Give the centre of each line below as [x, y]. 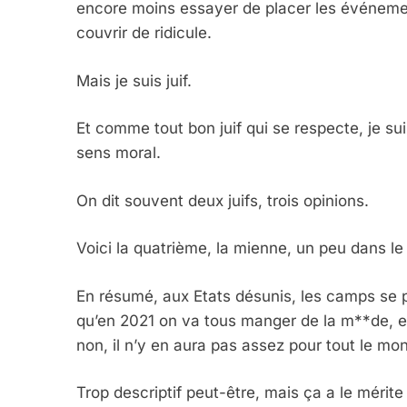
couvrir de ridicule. [144, 33]
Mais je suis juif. [134, 80]
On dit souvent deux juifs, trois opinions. [223, 200]
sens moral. [119, 153]
